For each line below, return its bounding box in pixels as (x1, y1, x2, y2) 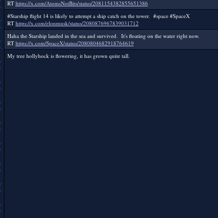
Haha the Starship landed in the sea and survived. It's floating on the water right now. (7, 32, 200, 39)
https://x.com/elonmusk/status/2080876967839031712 (15, 19, 139, 27)
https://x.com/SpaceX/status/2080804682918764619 (15, 39, 134, 47)
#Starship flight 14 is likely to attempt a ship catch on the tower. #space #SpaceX (7, 12, 190, 19)
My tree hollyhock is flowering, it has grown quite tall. (7, 52, 130, 59)
